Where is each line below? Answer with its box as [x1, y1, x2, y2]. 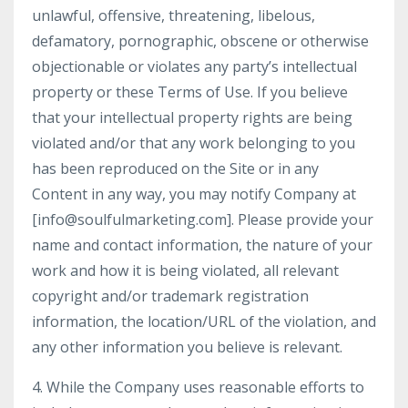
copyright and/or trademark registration [32, 286, 309, 306]
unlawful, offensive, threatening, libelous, [32, 5, 315, 25]
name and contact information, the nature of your [32, 235, 372, 255]
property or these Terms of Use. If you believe [32, 82, 348, 102]
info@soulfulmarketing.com [37, 209, 227, 229]
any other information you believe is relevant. [32, 337, 342, 357]
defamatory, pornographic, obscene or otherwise [32, 31, 369, 51]
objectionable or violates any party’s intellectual [32, 56, 357, 76]
